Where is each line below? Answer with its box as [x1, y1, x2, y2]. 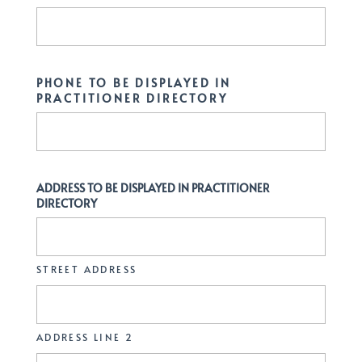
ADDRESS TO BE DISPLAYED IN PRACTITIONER [36, 180, 270, 196]
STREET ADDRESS [36, 263, 137, 276]
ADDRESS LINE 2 [36, 330, 134, 343]
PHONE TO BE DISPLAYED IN [36, 75, 231, 90]
